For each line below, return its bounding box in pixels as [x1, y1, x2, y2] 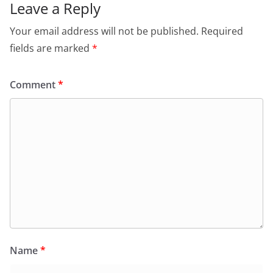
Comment [10, 78, 58, 91]
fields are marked [10, 41, 92, 55]
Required [201, 24, 243, 38]
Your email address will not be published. [10, 24, 199, 38]
